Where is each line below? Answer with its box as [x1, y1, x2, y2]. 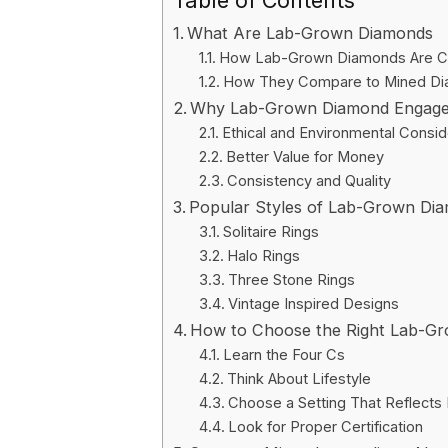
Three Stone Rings [227, 271, 355, 289]
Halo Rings [226, 247, 300, 265]
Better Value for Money [225, 148, 384, 166]
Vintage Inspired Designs [227, 295, 399, 313]
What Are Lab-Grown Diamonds [187, 23, 434, 43]
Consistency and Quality [226, 172, 391, 190]
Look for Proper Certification [227, 418, 423, 436]
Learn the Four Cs [222, 346, 345, 364]
